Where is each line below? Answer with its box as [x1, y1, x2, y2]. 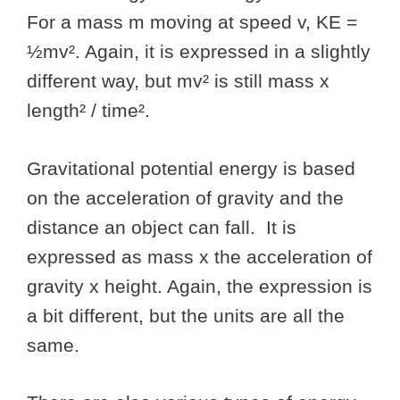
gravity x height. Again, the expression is [27, 275, 372, 296]
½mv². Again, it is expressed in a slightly [27, 41, 371, 62]
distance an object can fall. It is [27, 216, 296, 237]
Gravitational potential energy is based [27, 157, 355, 179]
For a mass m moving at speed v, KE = [27, 12, 357, 33]
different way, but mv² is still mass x [27, 71, 329, 92]
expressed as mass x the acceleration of [27, 246, 372, 267]
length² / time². [27, 100, 150, 121]
